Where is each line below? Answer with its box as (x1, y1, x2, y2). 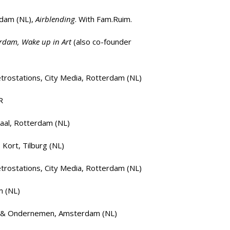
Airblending (35, 14, 75, 24)
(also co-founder (71, 36, 131, 47)
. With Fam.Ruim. (75, 14, 132, 24)
